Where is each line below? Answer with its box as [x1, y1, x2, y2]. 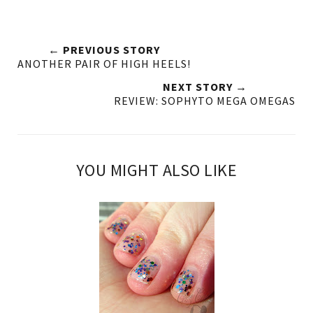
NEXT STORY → [162, 79, 247, 94]
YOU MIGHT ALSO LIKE [75, 159, 238, 181]
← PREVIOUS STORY [48, 42, 160, 57]
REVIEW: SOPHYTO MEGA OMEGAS [114, 93, 296, 108]
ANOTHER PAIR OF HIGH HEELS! [17, 56, 191, 71]
